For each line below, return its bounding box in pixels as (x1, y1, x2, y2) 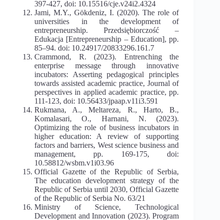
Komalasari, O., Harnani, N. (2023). (34, 114, 179, 123)
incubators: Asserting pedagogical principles (34, 70, 179, 79)
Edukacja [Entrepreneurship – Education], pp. (34, 34, 179, 43)
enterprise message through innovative (34, 61, 179, 70)
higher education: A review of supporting (34, 132, 179, 140)
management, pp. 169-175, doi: (34, 149, 179, 158)
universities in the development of (34, 17, 179, 26)
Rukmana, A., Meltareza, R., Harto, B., (34, 105, 179, 114)
